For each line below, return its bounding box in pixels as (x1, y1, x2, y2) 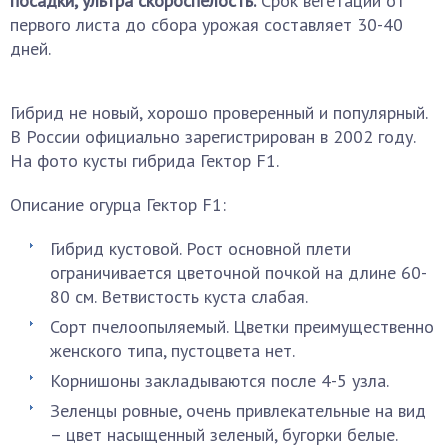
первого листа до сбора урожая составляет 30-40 (10, 13, 403, 36)
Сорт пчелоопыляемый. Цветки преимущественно (50, 315, 434, 338)
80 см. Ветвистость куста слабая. (50, 285, 308, 308)
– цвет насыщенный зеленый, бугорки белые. (50, 423, 398, 446)
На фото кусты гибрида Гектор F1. (10, 149, 279, 172)
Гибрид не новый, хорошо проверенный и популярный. (10, 101, 427, 124)
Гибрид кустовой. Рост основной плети (50, 237, 351, 260)
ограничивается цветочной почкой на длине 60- (50, 261, 427, 284)
